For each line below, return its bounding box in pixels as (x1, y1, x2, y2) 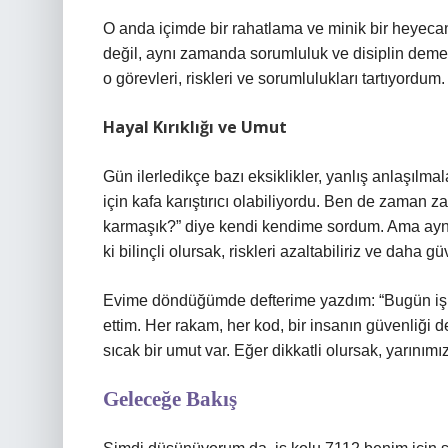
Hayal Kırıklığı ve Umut (103, 116, 287, 138)
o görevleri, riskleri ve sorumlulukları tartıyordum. (103, 70, 445, 87)
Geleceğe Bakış (103, 387, 237, 411)
